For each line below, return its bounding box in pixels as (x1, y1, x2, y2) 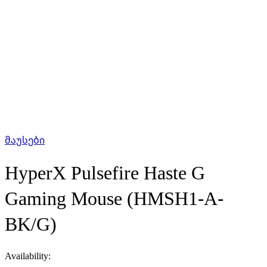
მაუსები (5, 133, 45, 147)
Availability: (5, 249, 51, 262)
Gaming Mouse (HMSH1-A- (5, 185, 223, 211)
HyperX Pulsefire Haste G (5, 159, 205, 185)
